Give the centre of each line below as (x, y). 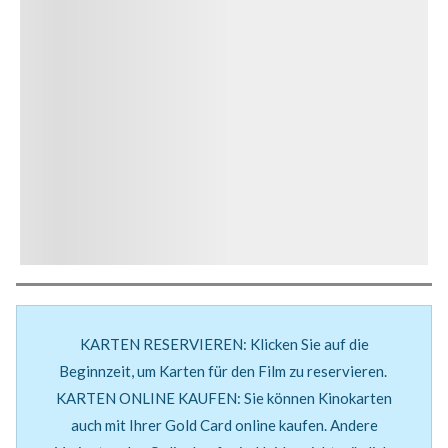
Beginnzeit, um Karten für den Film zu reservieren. (224, 370)
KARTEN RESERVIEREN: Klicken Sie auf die (224, 343)
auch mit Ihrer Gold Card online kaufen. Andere (224, 424)
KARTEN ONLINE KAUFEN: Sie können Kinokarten (224, 397)
